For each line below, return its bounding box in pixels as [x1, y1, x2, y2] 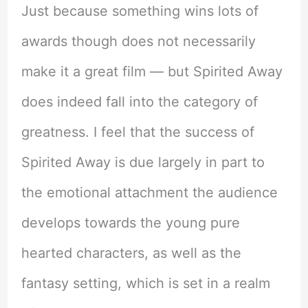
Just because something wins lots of [21, 2, 258, 19]
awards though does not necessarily [21, 32, 256, 49]
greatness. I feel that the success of [21, 123, 254, 140]
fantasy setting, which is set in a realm [21, 274, 270, 291]
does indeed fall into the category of [21, 93, 258, 110]
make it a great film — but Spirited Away [21, 63, 283, 80]
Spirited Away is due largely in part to [21, 153, 265, 170]
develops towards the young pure [21, 214, 240, 231]
